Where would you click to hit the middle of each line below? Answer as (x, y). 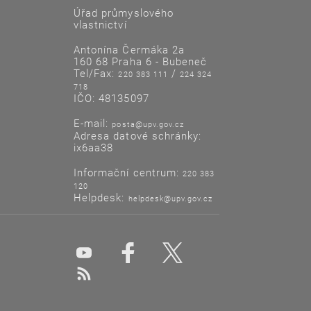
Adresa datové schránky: (138, 135)
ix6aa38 (94, 147)
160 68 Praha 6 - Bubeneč (141, 61)
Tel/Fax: (96, 73)
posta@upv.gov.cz (148, 124)
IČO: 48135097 (111, 98)
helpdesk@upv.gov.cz (170, 198)
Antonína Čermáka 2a (129, 49)
